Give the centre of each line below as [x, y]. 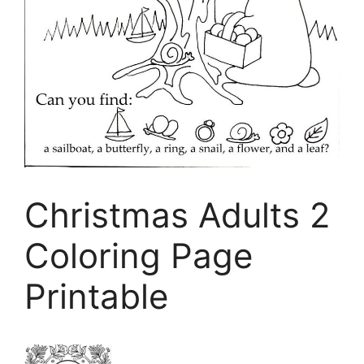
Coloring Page [139, 256]
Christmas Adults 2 [177, 215]
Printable [96, 297]
